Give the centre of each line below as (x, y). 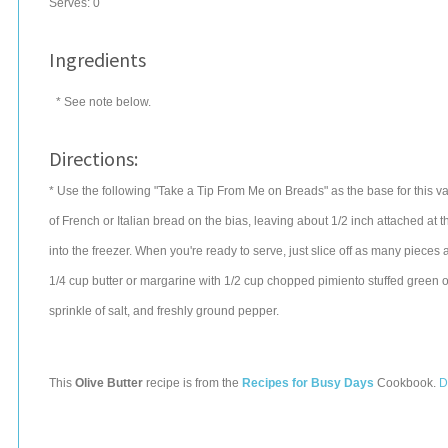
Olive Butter (109, 383)
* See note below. (103, 102)
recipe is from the (192, 383)
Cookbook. (406, 383)
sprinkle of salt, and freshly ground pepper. (164, 311)
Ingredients (97, 59)
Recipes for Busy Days (308, 383)
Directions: (93, 158)
